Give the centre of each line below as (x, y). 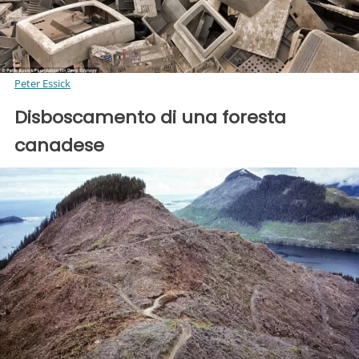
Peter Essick (42, 84)
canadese (59, 146)
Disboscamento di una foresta (150, 118)
